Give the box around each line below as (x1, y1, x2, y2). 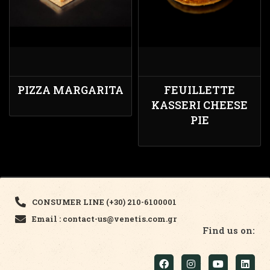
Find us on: (202, 224, 255, 236)
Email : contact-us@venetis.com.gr (31, 213, 177, 224)
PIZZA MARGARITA (17, 83, 124, 97)
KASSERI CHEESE (151, 98, 248, 112)
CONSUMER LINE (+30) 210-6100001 (31, 196, 178, 207)
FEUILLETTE (164, 83, 235, 97)
